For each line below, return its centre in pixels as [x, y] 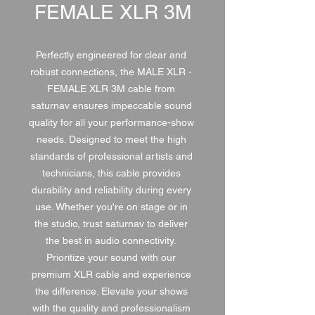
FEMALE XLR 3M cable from [111, 89]
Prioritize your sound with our [111, 257]
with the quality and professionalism [111, 308]
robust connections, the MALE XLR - [111, 72]
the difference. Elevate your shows [111, 291]
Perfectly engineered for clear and [111, 55]
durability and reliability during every [111, 190]
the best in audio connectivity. [111, 240]
